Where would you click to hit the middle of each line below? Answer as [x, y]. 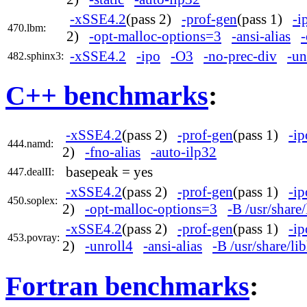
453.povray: [34, 238]
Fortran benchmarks [127, 286]
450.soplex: [33, 201]
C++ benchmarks [107, 96]
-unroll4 [109, 246]
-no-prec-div [240, 56]
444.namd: [30, 144]
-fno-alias [113, 152]
